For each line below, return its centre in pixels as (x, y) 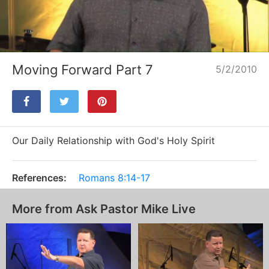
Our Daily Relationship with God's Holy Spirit (113, 140)
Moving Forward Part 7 (83, 69)
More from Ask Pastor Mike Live (104, 209)
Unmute (244, 38)
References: (39, 177)
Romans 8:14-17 (114, 177)
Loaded (113, 40)
